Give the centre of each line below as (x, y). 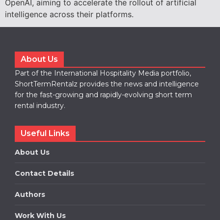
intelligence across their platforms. (69, 14)
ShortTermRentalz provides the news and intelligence (107, 84)
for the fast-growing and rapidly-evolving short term (103, 95)
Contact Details (44, 174)
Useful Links (45, 134)
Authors (30, 195)
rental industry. (40, 106)
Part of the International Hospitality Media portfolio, (103, 73)
